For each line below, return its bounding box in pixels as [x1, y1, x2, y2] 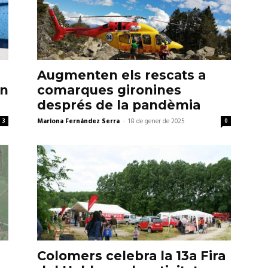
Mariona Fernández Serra [37, 116, 120, 127]
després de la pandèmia [37, 98, 200, 113]
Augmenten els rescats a [37, 68, 206, 83]
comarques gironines [37, 83, 181, 98]
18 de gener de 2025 [128, 116, 184, 127]
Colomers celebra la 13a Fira [37, 248, 226, 264]
